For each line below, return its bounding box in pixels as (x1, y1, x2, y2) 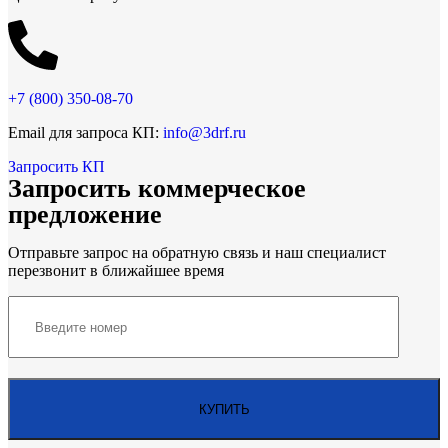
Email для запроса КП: (8, 124, 163, 142)
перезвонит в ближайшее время (8, 262, 224, 280)
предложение (8, 200, 162, 230)
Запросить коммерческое (8, 174, 306, 204)
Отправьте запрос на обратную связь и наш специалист (8, 244, 386, 262)
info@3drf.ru (163, 124, 246, 142)
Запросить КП (8, 158, 105, 176)
